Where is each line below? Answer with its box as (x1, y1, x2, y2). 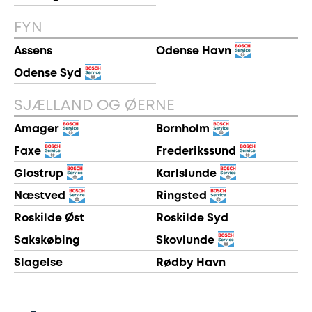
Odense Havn (156, 46, 231, 56)
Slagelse (14, 258, 63, 268)
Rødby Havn (156, 258, 226, 268)
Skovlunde (156, 235, 214, 246)
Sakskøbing (14, 235, 80, 246)
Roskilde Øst (14, 213, 84, 224)
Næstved (14, 191, 65, 201)
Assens (14, 46, 52, 56)
